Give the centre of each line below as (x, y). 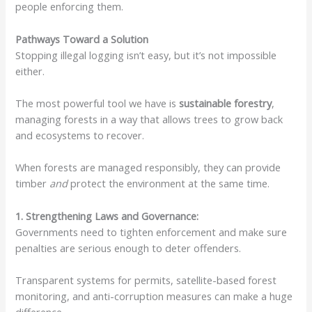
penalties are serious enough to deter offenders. (130, 248)
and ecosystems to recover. (81, 135)
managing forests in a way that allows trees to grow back (149, 119)
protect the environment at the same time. (169, 184)
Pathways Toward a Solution (82, 39)
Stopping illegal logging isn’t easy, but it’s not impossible (146, 55)
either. (30, 71)
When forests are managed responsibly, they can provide (148, 167)
